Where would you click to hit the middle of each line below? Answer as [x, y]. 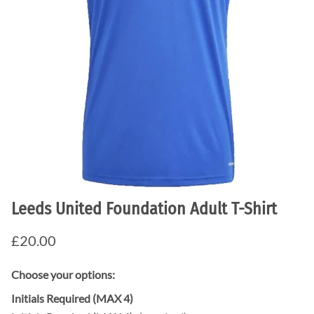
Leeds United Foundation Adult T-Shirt [144, 209]
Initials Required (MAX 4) [72, 299]
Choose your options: [63, 275]
